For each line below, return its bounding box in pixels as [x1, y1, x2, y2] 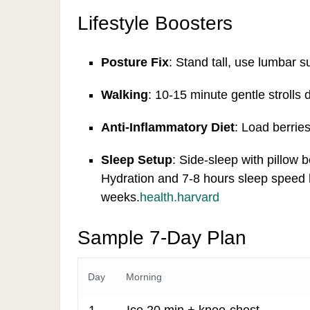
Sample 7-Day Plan [77, 227, 246, 249]
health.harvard [140, 190, 220, 204]
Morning [126, 271, 162, 283]
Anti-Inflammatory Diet [101, 120, 235, 134]
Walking [101, 88, 149, 102]
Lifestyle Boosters [77, 12, 232, 34]
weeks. [101, 190, 140, 204]
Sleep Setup [101, 153, 173, 167]
